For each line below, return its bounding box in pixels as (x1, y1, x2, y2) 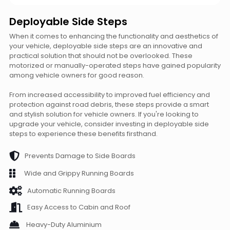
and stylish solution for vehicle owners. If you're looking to (9, 109, 199, 119)
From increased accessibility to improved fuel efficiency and (9, 89, 210, 100)
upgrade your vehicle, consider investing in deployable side (9, 119, 209, 129)
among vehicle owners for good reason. (9, 70, 144, 80)
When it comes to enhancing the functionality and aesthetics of (9, 31, 218, 41)
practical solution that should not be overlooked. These (9, 50, 193, 61)
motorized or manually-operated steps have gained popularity (9, 60, 221, 70)
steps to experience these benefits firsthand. (9, 128, 158, 139)
